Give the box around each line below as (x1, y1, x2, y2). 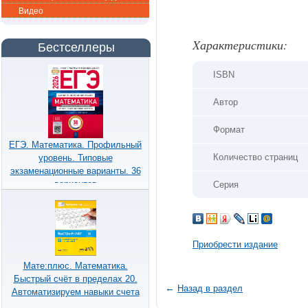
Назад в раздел (177, 283, 243, 294)
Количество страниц (213, 151, 298, 162)
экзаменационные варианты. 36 (10, 165, 141, 176)
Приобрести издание (192, 239, 278, 250)
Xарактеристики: (192, 36, 287, 53)
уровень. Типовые (38, 152, 113, 163)
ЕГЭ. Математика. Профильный (9, 139, 142, 150)
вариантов (54, 178, 97, 189)
